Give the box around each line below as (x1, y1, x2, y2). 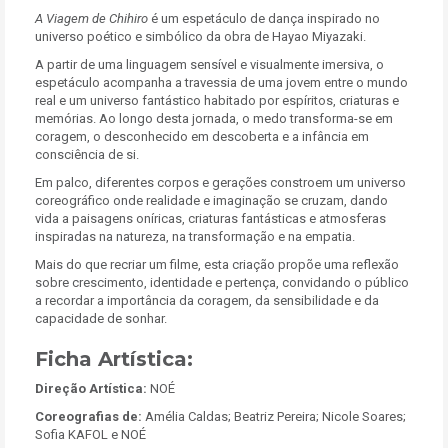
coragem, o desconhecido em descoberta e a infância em (35, 129, 369, 144)
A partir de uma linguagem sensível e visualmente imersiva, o (35, 57, 384, 72)
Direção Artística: (35, 381, 147, 396)
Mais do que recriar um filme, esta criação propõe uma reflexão (35, 257, 399, 272)
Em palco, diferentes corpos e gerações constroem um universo (35, 175, 406, 190)
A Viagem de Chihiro (35, 11, 148, 26)
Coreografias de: (35, 409, 142, 424)
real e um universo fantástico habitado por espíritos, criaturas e (35, 93, 399, 108)
